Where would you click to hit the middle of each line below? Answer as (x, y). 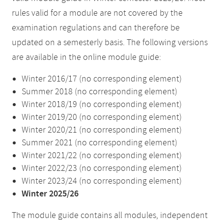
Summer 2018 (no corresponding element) (99, 92)
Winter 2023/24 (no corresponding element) (102, 181)
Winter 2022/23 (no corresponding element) (102, 168)
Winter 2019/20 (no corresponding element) (102, 117)
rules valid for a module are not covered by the (97, 13)
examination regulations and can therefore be (96, 28)
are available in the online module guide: (86, 57)
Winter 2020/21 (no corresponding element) (102, 130)
